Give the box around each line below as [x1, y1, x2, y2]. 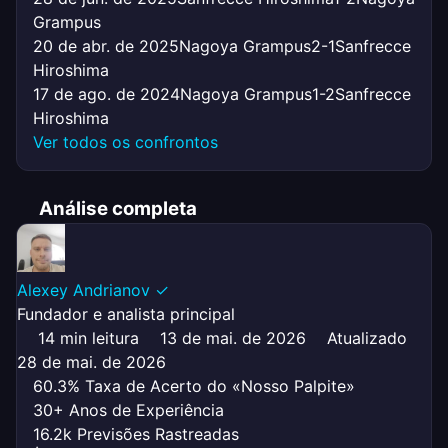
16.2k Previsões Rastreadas [33, 423, 239, 444]
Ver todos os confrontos [33, 131, 218, 152]
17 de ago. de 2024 [33, 83, 180, 104]
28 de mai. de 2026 [17, 351, 166, 372]
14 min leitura [33, 327, 139, 348]
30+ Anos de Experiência [33, 399, 224, 420]
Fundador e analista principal [17, 303, 235, 324]
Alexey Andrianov [17, 279, 155, 300]
